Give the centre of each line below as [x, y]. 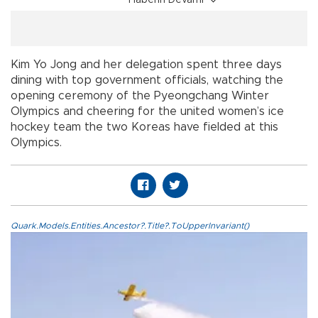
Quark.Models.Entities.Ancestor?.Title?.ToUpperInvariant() [130, 226]
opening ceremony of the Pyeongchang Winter [140, 96]
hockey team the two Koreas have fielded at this [144, 127]
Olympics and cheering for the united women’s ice [147, 112]
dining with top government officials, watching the [147, 81]
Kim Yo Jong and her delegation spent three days [146, 65]
